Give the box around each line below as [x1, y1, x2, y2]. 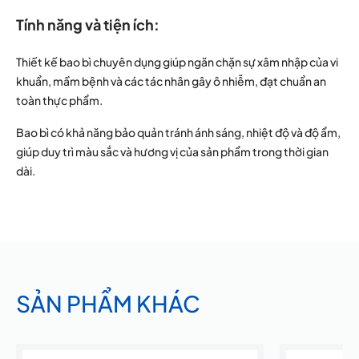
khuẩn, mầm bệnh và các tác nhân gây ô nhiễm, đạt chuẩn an [16, 74, 326, 88]
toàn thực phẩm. [16, 93, 103, 107]
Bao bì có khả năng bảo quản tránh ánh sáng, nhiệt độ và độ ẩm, [16, 125, 341, 139]
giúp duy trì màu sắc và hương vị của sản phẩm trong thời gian [16, 144, 329, 159]
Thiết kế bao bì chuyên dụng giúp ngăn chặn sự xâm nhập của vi [16, 54, 338, 69]
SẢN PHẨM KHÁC [16, 289, 200, 317]
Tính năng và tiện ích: [16, 15, 159, 34]
